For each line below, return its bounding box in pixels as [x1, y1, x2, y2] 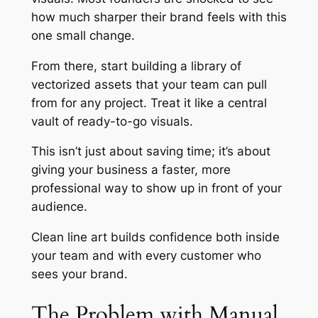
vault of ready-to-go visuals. [31, 114, 193, 128]
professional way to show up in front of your [31, 181, 282, 196]
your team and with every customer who [31, 248, 261, 263]
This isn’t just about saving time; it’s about [31, 144, 270, 159]
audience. [31, 199, 87, 214]
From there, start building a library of [31, 58, 241, 73]
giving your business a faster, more [31, 163, 231, 177]
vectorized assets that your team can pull [31, 77, 267, 92]
